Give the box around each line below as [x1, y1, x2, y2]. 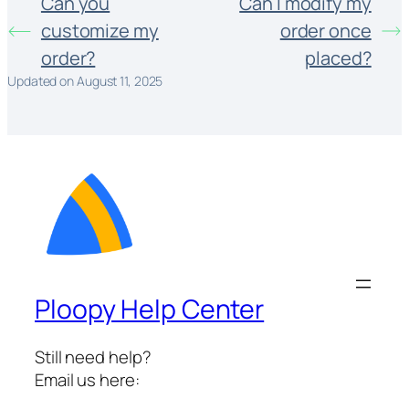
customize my [40, 18, 159, 44]
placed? [305, 46, 372, 71]
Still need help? [35, 344, 152, 369]
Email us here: [35, 367, 140, 392]
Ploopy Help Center [35, 291, 265, 328]
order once [279, 18, 372, 44]
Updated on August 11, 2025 [7, 72, 163, 90]
